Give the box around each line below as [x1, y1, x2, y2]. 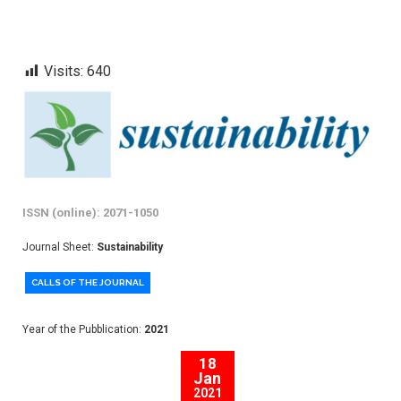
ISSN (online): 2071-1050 [22, 206, 158, 220]
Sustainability [97, 241, 163, 254]
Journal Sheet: [22, 241, 97, 254]
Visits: [44, 63, 83, 81]
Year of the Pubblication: [22, 323, 144, 337]
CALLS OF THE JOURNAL [31, 277, 144, 288]
